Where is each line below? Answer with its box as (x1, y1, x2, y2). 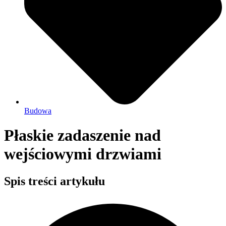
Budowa (24, 106, 51, 115)
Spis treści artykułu (4, 174, 105, 188)
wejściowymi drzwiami (4, 145, 161, 163)
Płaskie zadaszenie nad (4, 126, 161, 145)
